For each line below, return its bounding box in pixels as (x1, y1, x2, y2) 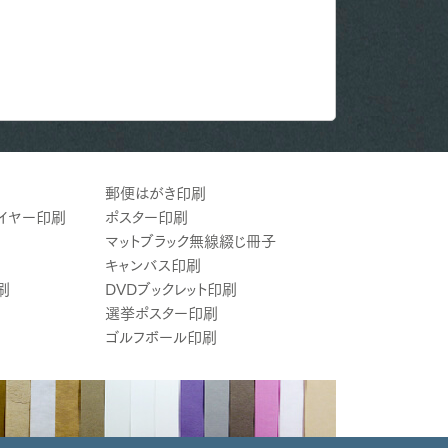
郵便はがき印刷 (104, 185, 206, 201)
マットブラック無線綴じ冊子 (104, 233, 276, 249)
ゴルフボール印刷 (104, 329, 217, 345)
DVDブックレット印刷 (104, 281, 237, 297)
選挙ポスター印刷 (104, 305, 218, 321)
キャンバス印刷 (104, 257, 201, 273)
